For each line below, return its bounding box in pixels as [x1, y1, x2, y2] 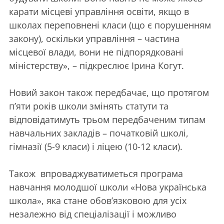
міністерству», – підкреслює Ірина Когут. [9, 59, 184, 71]
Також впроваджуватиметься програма [9, 167, 183, 179]
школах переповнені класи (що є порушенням [9, 19, 211, 31]
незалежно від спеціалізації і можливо [9, 208, 176, 220]
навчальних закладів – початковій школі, [9, 127, 188, 139]
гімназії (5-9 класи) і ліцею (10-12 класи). [9, 140, 182, 152]
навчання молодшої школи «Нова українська [9, 181, 206, 193]
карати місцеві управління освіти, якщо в [9, 5, 189, 17]
